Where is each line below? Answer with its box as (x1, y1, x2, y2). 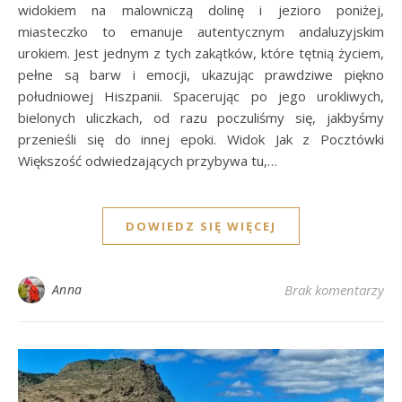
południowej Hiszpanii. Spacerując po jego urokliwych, (18, 86, 384, 105)
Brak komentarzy (284, 280, 384, 299)
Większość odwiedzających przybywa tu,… (18, 151, 277, 170)
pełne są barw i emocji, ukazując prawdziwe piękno (18, 65, 384, 83)
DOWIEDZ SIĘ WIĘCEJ (126, 217, 276, 234)
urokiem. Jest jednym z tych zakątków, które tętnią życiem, (18, 43, 384, 62)
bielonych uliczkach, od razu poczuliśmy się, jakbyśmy (18, 108, 384, 127)
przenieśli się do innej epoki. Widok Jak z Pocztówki (18, 129, 384, 148)
